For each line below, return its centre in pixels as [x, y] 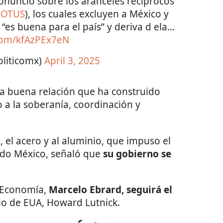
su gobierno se [137, 154]
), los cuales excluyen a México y [97, 14]
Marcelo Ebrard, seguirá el [111, 190]
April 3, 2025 [72, 61]
